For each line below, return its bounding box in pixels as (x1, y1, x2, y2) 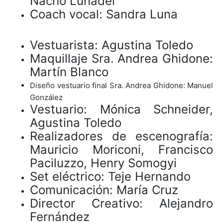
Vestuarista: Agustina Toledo (30, 37, 193, 52)
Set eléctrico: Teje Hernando (30, 169, 191, 184)
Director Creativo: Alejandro (30, 196, 213, 211)
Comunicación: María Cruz (30, 182, 178, 197)
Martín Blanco (30, 64, 109, 79)
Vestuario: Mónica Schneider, (30, 102, 213, 116)
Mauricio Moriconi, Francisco (30, 142, 213, 157)
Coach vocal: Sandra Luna (30, 6, 178, 21)
